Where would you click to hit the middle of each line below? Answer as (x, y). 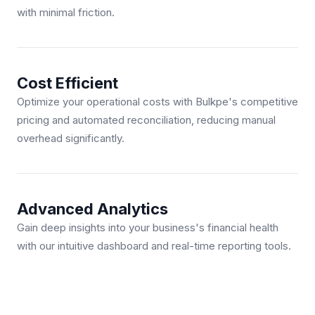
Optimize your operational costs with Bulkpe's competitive (157, 102)
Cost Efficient (67, 83)
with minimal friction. (66, 13)
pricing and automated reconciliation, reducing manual (146, 120)
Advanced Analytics (92, 209)
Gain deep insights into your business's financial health (148, 228)
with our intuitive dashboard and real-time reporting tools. (154, 246)
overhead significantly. (71, 139)
